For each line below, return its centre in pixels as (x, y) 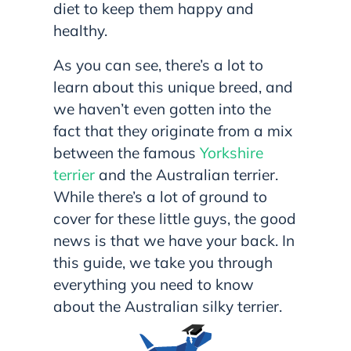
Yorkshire (232, 153)
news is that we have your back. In (174, 241)
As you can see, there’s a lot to (158, 65)
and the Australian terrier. (188, 175)
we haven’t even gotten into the (162, 109)
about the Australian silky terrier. (168, 307)
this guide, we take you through (163, 263)
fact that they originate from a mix (173, 131)
